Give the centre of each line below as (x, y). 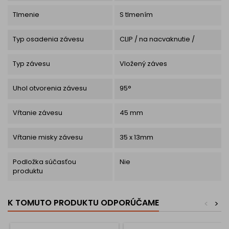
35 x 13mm (136, 137)
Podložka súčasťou (44, 162)
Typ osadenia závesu (48, 39)
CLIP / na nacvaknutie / (157, 39)
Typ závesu (31, 63)
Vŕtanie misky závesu (48, 137)
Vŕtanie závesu (38, 112)
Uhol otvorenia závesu (50, 88)
